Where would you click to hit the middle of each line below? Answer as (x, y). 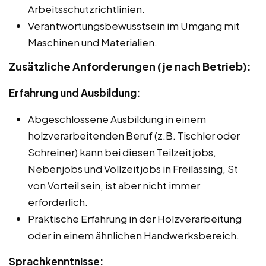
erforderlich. (58, 202)
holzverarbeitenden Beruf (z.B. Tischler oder (134, 135)
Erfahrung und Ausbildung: (75, 92)
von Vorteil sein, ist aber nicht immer (114, 185)
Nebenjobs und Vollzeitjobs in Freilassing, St (133, 168)
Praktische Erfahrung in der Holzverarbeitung (135, 218)
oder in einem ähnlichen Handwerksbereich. (134, 235)
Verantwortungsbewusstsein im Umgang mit (134, 25)
